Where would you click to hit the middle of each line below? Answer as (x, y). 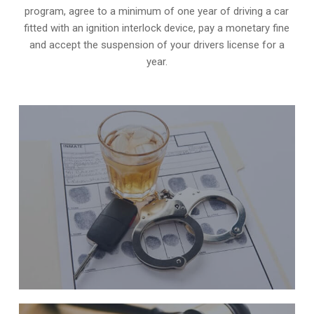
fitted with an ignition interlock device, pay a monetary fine (157, 28)
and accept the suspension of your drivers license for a (157, 45)
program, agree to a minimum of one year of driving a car (157, 12)
